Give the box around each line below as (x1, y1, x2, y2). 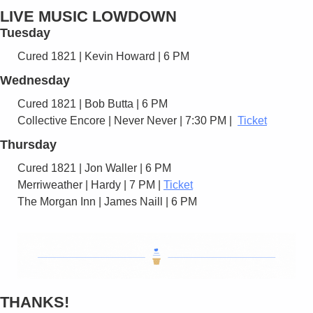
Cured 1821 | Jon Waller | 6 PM (17, 161, 174, 174)
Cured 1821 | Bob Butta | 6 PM (17, 97, 170, 110)
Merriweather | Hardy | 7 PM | (17, 178, 163, 191)
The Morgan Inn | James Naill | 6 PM (17, 195, 197, 208)
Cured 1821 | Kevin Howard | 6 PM (17, 50, 192, 62)
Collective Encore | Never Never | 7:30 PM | (17, 114, 238, 126)
